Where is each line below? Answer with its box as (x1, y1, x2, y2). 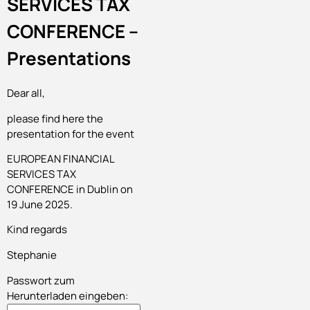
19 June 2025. (7, 197, 73, 212)
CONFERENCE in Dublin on (7, 181, 133, 197)
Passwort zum (7, 273, 75, 288)
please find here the (7, 111, 103, 126)
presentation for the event (7, 126, 134, 141)
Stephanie (7, 247, 59, 262)
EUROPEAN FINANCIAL (7, 151, 114, 166)
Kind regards (7, 222, 67, 237)
